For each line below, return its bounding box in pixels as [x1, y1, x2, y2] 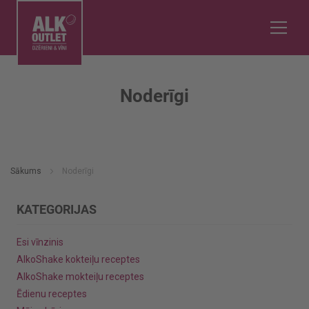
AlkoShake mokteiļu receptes [17, 271, 144, 282]
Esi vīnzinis [17, 237, 63, 248]
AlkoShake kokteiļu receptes [17, 254, 140, 265]
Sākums [10, 166, 43, 176]
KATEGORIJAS [17, 202, 97, 217]
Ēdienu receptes [17, 288, 87, 299]
